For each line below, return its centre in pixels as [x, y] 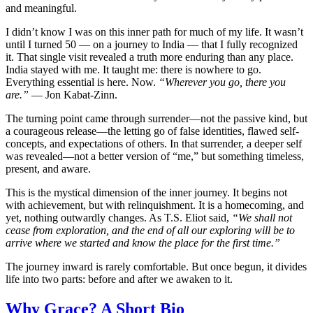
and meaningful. [41, 8]
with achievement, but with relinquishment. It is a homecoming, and [155, 205]
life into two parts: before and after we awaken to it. [119, 279]
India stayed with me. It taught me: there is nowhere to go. [133, 70]
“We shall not [262, 218]
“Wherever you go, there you [222, 82]
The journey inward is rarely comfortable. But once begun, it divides [156, 267]
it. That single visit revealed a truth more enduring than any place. [150, 57]
